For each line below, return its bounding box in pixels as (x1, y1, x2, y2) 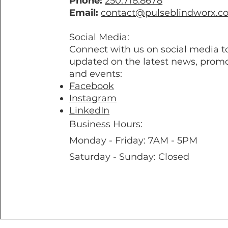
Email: (69, 7, 99, 18)
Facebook (69, 80, 115, 92)
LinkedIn (69, 105, 110, 116)
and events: (69, 68, 123, 79)
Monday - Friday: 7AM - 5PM (69, 135, 198, 146)
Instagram (69, 93, 117, 104)
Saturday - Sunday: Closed (69, 151, 190, 162)
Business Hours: (69, 119, 143, 130)
